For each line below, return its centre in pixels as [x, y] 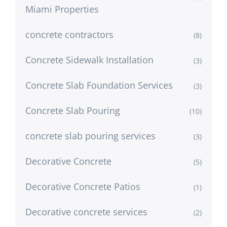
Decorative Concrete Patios [83, 186]
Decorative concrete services [86, 212]
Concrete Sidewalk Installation [89, 60]
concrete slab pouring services [90, 136]
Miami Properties [62, 9]
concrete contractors [69, 34]
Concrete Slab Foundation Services [99, 85]
